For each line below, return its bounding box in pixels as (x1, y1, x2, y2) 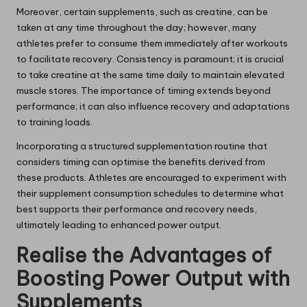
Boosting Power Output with (16, 266, 290, 292)
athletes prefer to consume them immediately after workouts (16, 37, 288, 50)
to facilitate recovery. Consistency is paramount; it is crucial (16, 53, 284, 66)
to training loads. (16, 116, 93, 129)
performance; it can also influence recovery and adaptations (16, 100, 290, 113)
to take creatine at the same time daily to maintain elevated (16, 69, 284, 82)
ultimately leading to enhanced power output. (16, 219, 221, 232)
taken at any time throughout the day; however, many (16, 21, 257, 34)
